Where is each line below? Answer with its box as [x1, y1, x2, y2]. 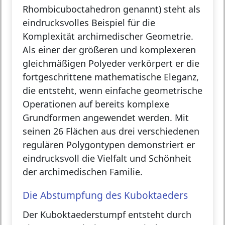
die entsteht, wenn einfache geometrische [23, 84, 202, 97]
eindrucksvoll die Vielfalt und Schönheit [23, 152, 191, 165]
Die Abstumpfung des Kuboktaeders [23, 188, 188, 202]
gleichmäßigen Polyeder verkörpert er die [23, 57, 199, 70]
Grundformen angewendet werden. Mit [23, 111, 189, 124]
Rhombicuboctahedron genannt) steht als [23, 3, 200, 16]
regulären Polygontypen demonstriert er [23, 139, 195, 151]
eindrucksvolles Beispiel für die [23, 17, 155, 29]
